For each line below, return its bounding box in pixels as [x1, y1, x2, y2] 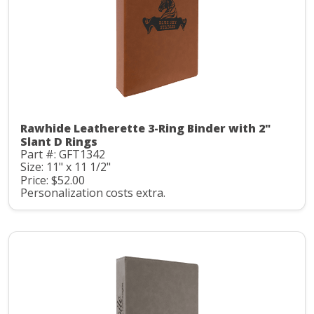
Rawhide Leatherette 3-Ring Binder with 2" [20, 120, 271, 136]
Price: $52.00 [20, 172, 85, 188]
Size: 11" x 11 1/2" [20, 159, 111, 175]
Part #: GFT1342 [20, 146, 105, 162]
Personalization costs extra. [20, 185, 165, 201]
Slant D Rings [20, 133, 97, 149]
